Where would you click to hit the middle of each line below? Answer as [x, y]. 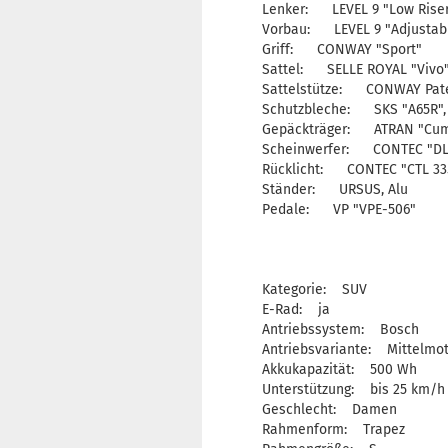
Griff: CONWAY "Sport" [342, 49]
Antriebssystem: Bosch [340, 329]
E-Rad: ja [296, 309]
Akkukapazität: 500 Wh [339, 369]
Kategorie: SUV [314, 289]
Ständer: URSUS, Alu [335, 189]
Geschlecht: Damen [329, 409]
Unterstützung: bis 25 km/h [353, 389]
